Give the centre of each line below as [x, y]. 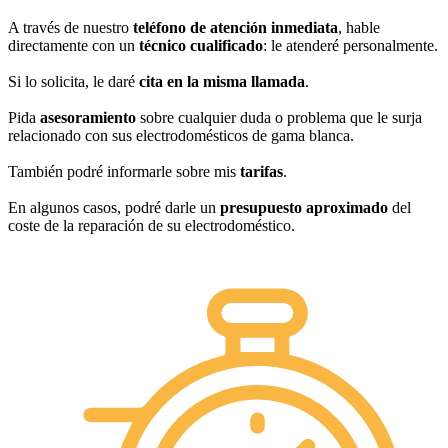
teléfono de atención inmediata [235, 27]
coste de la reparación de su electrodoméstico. [151, 225]
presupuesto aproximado [304, 207]
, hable [359, 27]
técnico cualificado [201, 45]
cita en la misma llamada [222, 81]
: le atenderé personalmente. [350, 45]
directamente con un [73, 45]
